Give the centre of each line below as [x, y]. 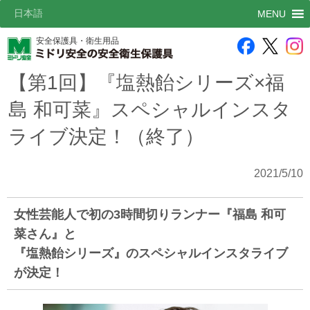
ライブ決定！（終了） [106, 137]
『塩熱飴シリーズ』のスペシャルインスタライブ [151, 253]
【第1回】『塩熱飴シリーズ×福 [146, 83]
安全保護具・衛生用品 [77, 41]
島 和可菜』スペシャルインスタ [150, 110]
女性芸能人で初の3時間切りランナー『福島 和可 [150, 215]
